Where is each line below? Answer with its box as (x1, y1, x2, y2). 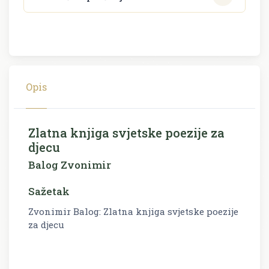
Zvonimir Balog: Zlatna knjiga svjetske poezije (28, 205, 238, 218)
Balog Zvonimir (28, 158, 111, 172)
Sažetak (28, 184, 70, 199)
